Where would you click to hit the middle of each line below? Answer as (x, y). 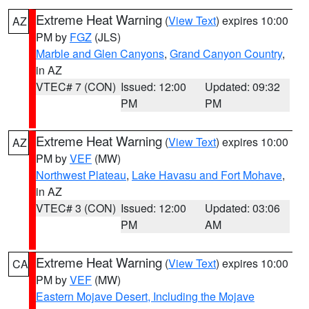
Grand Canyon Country (226, 53)
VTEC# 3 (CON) (76, 208)
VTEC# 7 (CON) (76, 87)
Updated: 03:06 (243, 208)
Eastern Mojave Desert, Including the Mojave (145, 296)
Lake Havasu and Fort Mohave (207, 175)
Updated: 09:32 (243, 87)
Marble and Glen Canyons (100, 53)
